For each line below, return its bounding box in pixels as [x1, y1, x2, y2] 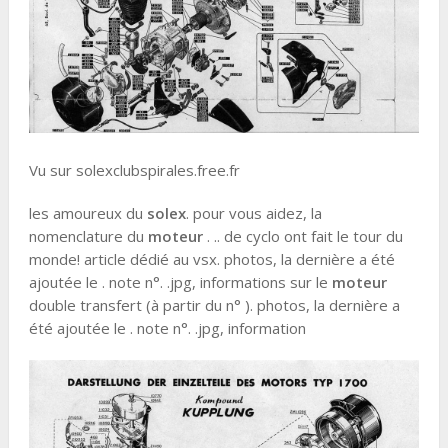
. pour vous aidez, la [185, 203, 322, 224]
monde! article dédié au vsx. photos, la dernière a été [28, 249, 395, 270]
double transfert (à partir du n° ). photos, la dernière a [28, 295, 400, 316]
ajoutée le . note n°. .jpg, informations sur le [28, 272, 332, 293]
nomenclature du [28, 226, 148, 247]
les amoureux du [28, 203, 147, 224]
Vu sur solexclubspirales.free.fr [28, 160, 240, 181]
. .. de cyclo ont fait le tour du [202, 226, 403, 247]
